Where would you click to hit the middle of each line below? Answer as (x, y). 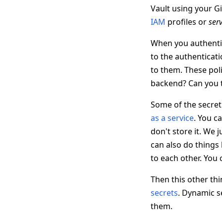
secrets (164, 193)
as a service (172, 118)
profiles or (187, 22)
